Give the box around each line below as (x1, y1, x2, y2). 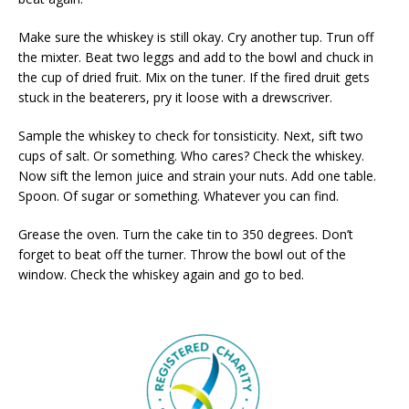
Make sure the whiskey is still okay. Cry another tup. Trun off (18, 27, 373, 46)
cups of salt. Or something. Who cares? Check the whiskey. (18, 146, 364, 164)
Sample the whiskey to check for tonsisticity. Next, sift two (18, 126, 363, 144)
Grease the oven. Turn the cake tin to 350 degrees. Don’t (18, 225, 353, 243)
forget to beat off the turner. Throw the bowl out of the (18, 245, 346, 263)
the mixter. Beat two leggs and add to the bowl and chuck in (18, 47, 373, 66)
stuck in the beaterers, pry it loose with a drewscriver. (18, 88, 332, 106)
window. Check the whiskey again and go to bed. (18, 265, 304, 283)
